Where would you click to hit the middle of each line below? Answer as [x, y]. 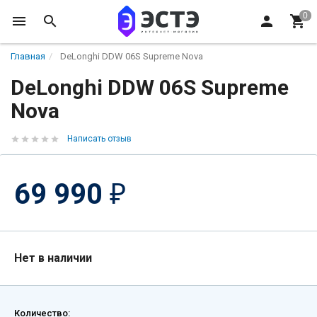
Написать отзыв [99, 139]
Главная [28, 56]
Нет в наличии [53, 258]
